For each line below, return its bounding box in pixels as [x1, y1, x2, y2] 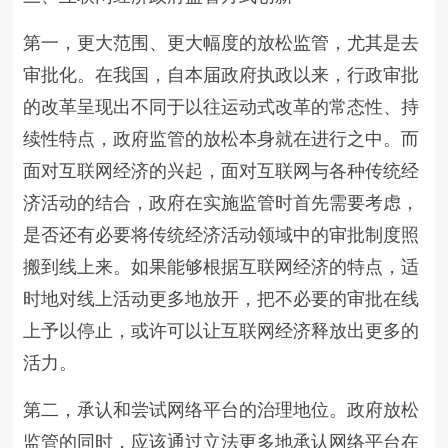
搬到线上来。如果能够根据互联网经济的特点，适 [23, 257, 420, 277]
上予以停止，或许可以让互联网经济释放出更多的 [23, 321, 420, 341]
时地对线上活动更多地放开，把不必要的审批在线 [23, 289, 420, 309]
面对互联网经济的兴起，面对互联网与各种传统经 [23, 161, 420, 181]
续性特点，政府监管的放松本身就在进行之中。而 [23, 129, 420, 149]
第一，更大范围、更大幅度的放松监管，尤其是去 [23, 33, 420, 53]
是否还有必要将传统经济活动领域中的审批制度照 [23, 225, 420, 245]
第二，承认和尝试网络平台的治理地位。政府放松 [23, 400, 420, 420]
